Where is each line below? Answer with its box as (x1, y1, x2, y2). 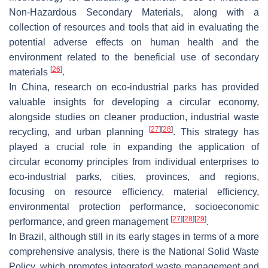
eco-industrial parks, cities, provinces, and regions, (9, 171, 259, 182)
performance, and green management (9, 216, 170, 227)
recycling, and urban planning (9, 126, 149, 137)
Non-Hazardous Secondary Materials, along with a (9, 7, 259, 17)
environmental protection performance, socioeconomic (9, 201, 259, 212)
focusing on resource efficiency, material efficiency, (9, 186, 259, 197)
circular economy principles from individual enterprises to (9, 156, 259, 167)
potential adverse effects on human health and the (9, 36, 259, 47)
